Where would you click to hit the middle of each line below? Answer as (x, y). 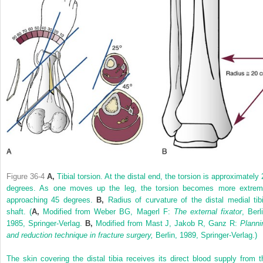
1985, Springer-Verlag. (46, 223)
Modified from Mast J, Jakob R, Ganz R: (166, 223)
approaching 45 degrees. (52, 200)
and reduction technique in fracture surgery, (80, 235)
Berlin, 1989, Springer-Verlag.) (205, 235)
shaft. (18, 211)
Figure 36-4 (26, 176)
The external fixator (208, 211)
